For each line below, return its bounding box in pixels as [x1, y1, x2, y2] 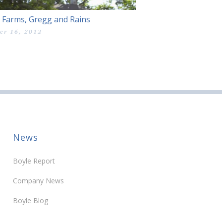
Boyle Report [13, 156, 55, 166]
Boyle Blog [13, 195, 48, 205]
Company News [13, 175, 64, 185]
